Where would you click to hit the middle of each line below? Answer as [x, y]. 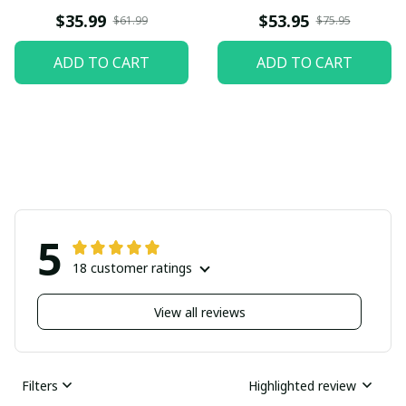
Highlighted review [302, 385]
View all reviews [199, 312]
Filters [40, 385]
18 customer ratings [132, 268]
